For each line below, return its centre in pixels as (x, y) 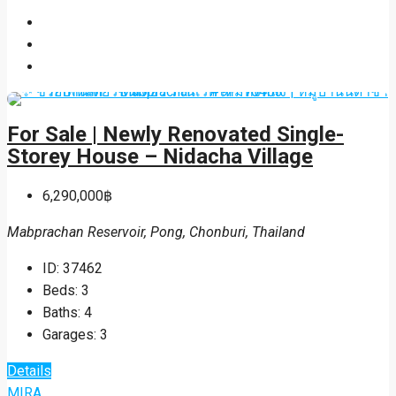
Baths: (61, 313)
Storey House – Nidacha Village (160, 156)
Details (29, 371)
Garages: (69, 335)
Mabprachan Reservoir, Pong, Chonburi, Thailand (156, 232)
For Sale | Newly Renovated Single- (175, 134)
